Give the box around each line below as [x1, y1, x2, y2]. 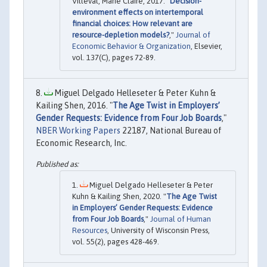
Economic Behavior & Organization [72, 41, 191, 51]
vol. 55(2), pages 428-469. [72, 237, 159, 246]
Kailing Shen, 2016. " [36, 100, 113, 110]
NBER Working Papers [36, 125, 120, 135]
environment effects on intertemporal [72, 7, 203, 17]
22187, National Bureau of [120, 125, 222, 135]
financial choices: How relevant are [72, 18, 193, 28]
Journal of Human [150, 214, 211, 223]
